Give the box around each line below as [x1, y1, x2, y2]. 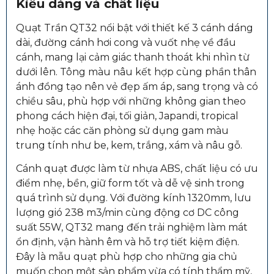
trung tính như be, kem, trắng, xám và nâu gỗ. [16, 139, 242, 151]
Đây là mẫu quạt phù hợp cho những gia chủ [16, 251, 237, 263]
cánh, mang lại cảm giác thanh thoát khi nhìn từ [16, 51, 250, 63]
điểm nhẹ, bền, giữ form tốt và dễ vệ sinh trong [16, 177, 245, 190]
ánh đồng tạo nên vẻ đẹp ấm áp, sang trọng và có [16, 80, 258, 92]
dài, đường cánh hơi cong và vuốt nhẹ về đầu [16, 36, 236, 48]
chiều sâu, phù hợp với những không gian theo [16, 95, 246, 107]
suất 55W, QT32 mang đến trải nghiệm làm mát [16, 221, 248, 234]
